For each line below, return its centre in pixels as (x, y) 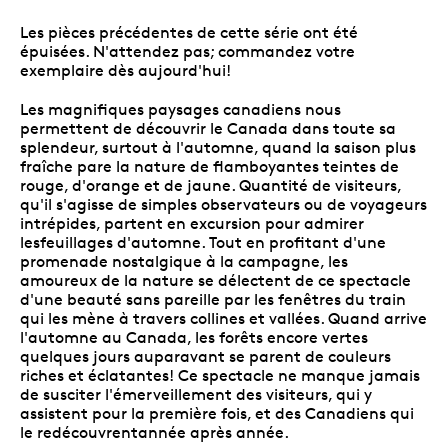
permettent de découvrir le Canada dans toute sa (208, 128)
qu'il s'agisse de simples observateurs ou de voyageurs (223, 204)
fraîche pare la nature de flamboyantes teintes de (209, 166)
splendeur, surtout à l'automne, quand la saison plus (218, 147)
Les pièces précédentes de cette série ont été (189, 32)
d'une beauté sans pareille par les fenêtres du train (213, 299)
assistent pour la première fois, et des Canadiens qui (217, 413)
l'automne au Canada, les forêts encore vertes (194, 337)
